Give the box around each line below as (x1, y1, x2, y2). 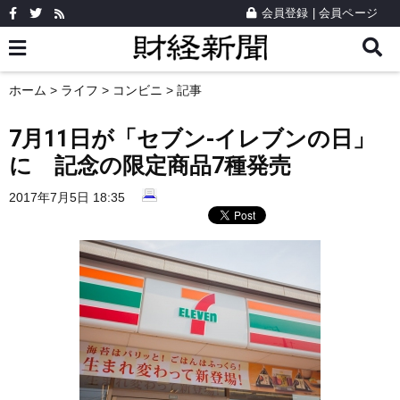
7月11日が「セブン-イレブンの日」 (9, 126, 375, 152)
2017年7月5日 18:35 (9, 190, 125, 204)
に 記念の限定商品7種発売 (9, 153, 291, 179)
